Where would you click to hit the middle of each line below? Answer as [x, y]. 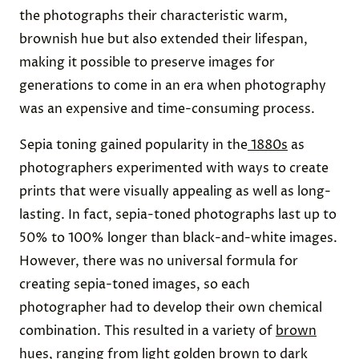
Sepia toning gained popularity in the [133, 145]
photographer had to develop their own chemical [171, 307]
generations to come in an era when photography [173, 85]
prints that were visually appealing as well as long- [175, 191]
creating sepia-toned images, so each [135, 284]
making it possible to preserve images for [147, 62]
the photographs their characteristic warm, [153, 16]
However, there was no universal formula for [159, 261]
